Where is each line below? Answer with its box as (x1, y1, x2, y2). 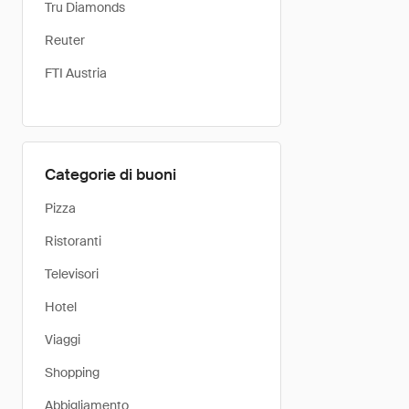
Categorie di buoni (45, 164, 176, 184)
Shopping (45, 364, 100, 381)
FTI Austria (45, 65, 107, 81)
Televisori (45, 266, 99, 282)
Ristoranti (45, 233, 101, 249)
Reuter (45, 32, 85, 48)
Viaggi (45, 331, 80, 348)
